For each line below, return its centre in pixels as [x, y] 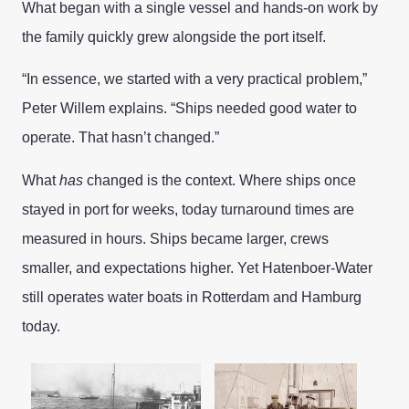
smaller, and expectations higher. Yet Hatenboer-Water [197, 267]
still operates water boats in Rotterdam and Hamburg [192, 297]
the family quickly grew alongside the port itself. [174, 37]
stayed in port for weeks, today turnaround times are [188, 209]
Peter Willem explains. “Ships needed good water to [189, 109]
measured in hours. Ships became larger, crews [175, 238]
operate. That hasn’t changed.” [121, 138]
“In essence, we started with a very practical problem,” [194, 79]
